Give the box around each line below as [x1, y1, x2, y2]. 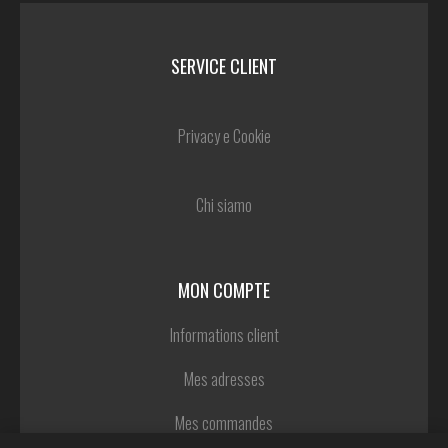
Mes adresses [183, 367, 265, 392]
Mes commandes [175, 411, 273, 436]
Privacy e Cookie [177, 124, 271, 149]
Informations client [169, 323, 279, 348]
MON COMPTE [178, 277, 270, 304]
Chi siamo [196, 193, 252, 218]
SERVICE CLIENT [171, 53, 277, 80]
